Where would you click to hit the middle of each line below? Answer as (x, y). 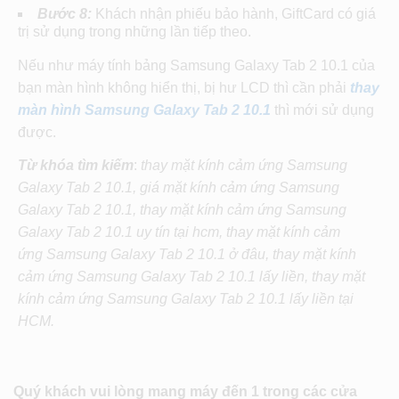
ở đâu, (251, 255)
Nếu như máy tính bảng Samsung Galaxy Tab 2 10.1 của (196, 66)
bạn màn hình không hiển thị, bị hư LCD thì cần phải (184, 88)
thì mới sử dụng (322, 110)
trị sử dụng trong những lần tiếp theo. (134, 32)
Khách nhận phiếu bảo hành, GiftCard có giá (234, 14)
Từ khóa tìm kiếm (76, 166)
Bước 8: (65, 14)
